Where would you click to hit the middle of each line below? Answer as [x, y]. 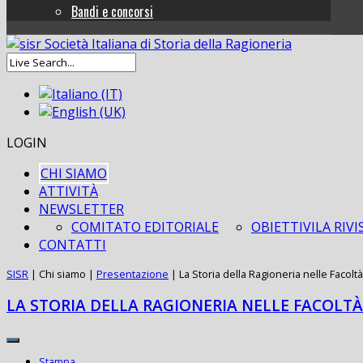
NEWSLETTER [81, 209]
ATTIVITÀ [68, 192]
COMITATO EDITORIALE [145, 227]
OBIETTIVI [283, 227]
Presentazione [132, 274]
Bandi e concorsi [112, 12]
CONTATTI [73, 245]
